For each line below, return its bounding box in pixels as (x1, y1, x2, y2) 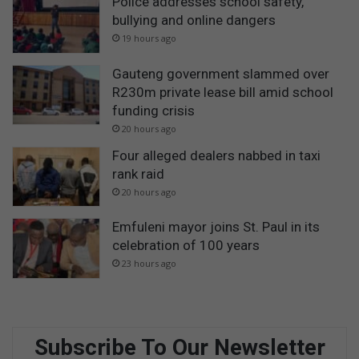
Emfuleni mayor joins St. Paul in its (112, 219, 320, 236)
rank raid (112, 165, 164, 182)
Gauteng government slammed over (112, 65, 329, 82)
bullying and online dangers (112, 11, 276, 28)
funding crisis (112, 102, 195, 119)
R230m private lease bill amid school (112, 83, 333, 100)
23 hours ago (122, 257, 176, 270)
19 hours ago (122, 31, 176, 44)
